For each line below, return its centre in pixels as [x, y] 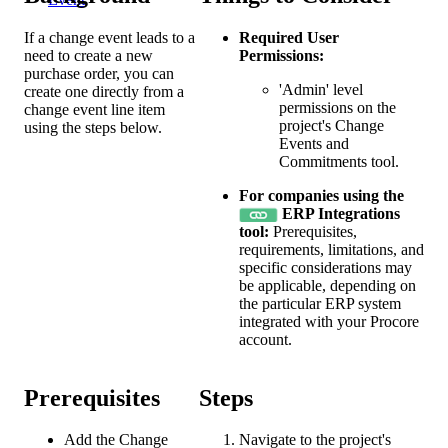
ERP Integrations [341, 213]
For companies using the [321, 195]
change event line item [94, 109]
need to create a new [88, 55]
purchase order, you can [99, 73]
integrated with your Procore [329, 321]
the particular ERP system [320, 303]
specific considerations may [325, 267]
